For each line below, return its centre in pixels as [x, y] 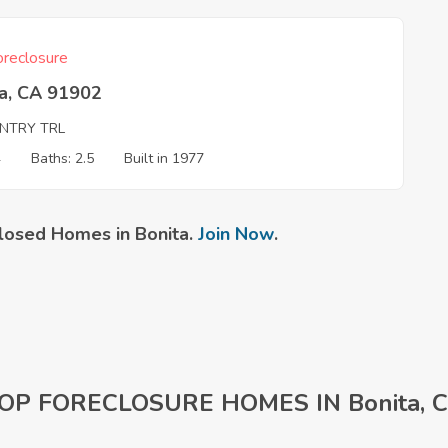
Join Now [236, 234]
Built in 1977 [164, 159]
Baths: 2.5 [63, 159]
